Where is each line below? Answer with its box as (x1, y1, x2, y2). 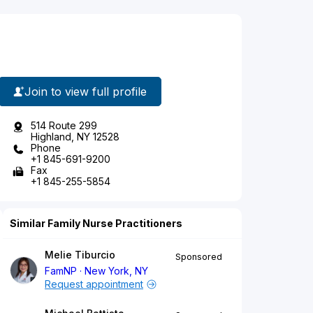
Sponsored (175, 252, 222, 263)
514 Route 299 (31, 119, 97, 132)
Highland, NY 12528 (31, 131, 119, 143)
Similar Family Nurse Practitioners (10, 217, 182, 230)
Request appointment (45, 278, 143, 291)
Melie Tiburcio (45, 249, 115, 261)
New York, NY (85, 265, 149, 277)
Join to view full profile (24, 84, 147, 99)
